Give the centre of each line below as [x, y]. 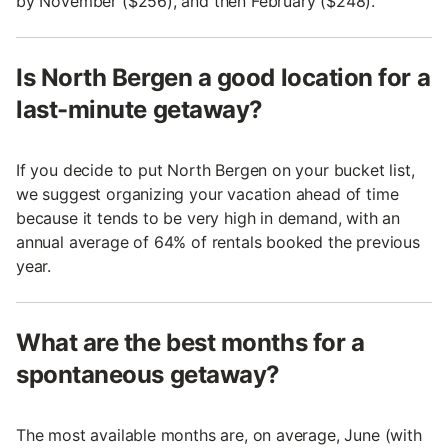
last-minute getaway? [139, 110]
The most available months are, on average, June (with [219, 435]
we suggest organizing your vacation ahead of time [207, 194]
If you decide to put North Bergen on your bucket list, [215, 170]
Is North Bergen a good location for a [223, 78]
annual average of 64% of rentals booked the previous [218, 242]
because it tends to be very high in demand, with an [208, 218]
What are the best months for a [190, 343]
